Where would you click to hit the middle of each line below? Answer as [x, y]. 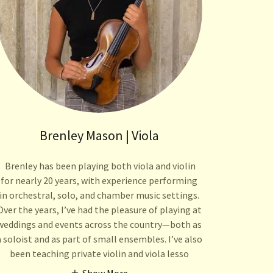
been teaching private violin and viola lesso [99, 254]
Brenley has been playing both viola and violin [99, 166]
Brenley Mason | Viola [99, 136]
